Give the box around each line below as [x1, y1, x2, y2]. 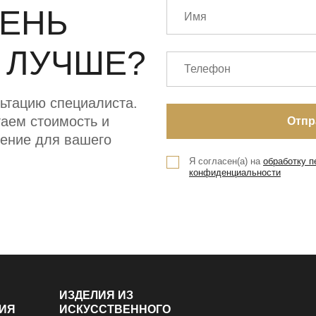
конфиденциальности [189, 166, 281, 178]
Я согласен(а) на [189, 155, 263, 166]
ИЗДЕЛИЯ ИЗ [59, 288, 133, 301]
